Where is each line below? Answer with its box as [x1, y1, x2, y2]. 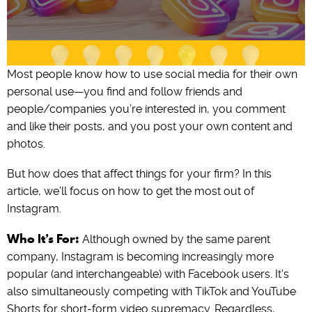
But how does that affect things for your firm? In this [7, 167, 272, 181]
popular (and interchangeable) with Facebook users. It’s [7, 267, 289, 281]
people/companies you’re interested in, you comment [7, 102, 286, 116]
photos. [7, 137, 45, 151]
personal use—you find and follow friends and [7, 85, 242, 99]
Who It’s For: [7, 230, 79, 248]
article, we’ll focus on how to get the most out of [7, 185, 254, 198]
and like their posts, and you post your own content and [7, 120, 292, 134]
